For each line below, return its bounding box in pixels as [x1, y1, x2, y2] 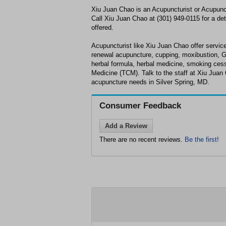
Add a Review [105, 122, 147, 130]
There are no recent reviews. [99, 136, 185, 143]
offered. [91, 24, 114, 31]
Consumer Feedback [99, 101, 181, 110]
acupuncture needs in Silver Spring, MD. [91, 78, 209, 86]
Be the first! [185, 136, 219, 143]
